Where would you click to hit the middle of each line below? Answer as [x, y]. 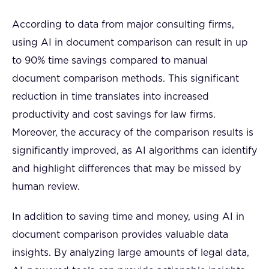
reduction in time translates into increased [110, 97]
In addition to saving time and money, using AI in [128, 217]
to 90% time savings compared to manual [110, 61]
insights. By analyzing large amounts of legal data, [131, 253]
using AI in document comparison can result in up [130, 43]
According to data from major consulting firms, [123, 25]
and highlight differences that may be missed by [126, 169]
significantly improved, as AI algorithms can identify [134, 151]
